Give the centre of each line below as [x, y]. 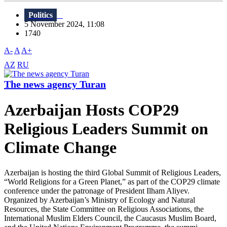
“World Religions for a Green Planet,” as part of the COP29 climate [112, 181]
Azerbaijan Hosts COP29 [91, 110]
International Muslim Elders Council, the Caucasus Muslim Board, [110, 218]
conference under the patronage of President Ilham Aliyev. [97, 191]
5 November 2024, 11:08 [67, 24]
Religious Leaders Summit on [106, 129]
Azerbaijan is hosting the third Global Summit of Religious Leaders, [112, 172]
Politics [41, 15]
